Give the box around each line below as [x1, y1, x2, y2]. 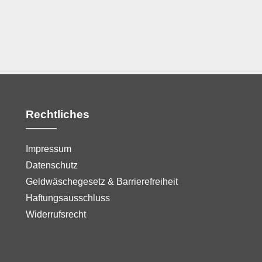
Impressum [26, 143, 71, 154]
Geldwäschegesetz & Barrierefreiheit [26, 176, 178, 187]
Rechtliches [26, 108, 89, 120]
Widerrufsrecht [26, 209, 86, 219]
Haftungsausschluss [26, 192, 110, 203]
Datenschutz [26, 160, 78, 170]
